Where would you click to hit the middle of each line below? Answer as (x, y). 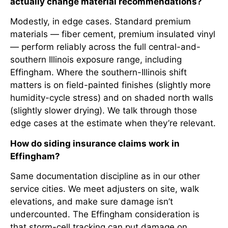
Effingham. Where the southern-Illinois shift (98, 73)
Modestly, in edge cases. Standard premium (101, 22)
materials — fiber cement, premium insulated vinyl (113, 34)
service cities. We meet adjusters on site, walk (105, 189)
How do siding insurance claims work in (95, 143)
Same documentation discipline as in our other (105, 176)
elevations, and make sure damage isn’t (92, 202)
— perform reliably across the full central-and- (105, 47)
